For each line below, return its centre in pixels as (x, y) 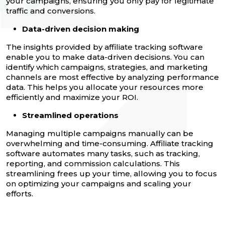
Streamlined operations (70, 115)
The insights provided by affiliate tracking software (104, 47)
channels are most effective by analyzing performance (113, 77)
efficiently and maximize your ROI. (72, 97)
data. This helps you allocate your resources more (105, 87)
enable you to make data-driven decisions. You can (105, 57)
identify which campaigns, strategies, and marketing (107, 67)
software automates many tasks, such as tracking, (103, 153)
